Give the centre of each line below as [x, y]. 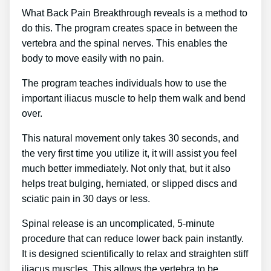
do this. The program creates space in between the [130, 28]
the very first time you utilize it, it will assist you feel [129, 153]
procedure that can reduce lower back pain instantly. [133, 238]
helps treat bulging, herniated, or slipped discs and [129, 183]
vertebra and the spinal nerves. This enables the [125, 43]
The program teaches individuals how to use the [124, 83]
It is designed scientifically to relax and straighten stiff [135, 253]
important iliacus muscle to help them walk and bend [134, 98]
